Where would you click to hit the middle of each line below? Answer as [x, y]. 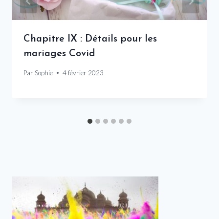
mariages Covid [59, 54]
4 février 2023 [83, 73]
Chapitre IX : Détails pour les [90, 39]
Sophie [44, 73]
